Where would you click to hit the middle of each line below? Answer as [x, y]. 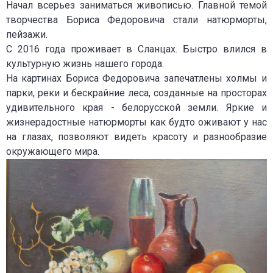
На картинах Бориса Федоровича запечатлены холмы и [136, 79]
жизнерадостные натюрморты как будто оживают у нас [136, 122]
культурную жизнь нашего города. [85, 64]
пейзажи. [27, 35]
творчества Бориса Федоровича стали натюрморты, [136, 20]
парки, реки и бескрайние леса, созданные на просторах [136, 93]
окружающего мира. [53, 152]
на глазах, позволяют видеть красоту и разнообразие [136, 137]
